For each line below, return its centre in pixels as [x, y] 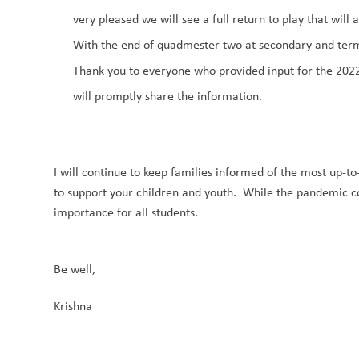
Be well [73, 269]
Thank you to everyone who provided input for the [205, 70]
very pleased [106, 19]
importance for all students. [126, 212]
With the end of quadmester [148, 44]
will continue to [102, 172]
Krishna [73, 306]
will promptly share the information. [168, 96]
